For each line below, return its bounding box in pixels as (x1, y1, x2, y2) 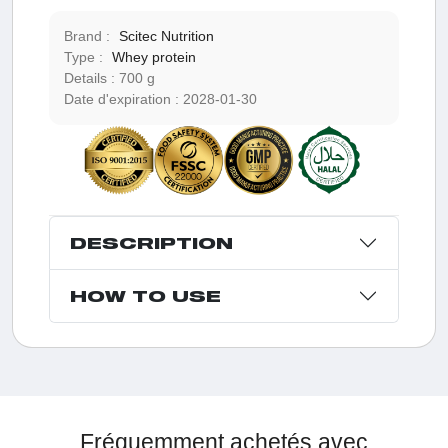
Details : (63, 70, 119, 87)
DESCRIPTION (69, 233, 233, 253)
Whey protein (111, 49, 196, 66)
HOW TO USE (69, 286, 221, 306)
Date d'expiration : (63, 91, 183, 108)
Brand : (63, 28, 114, 45)
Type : (63, 49, 107, 66)
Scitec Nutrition (118, 28, 214, 45)
